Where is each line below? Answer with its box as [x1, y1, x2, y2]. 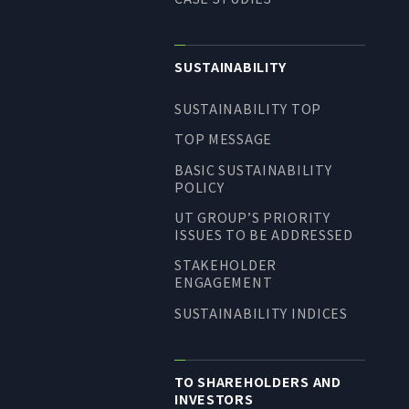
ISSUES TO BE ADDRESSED [174, 225, 353, 245]
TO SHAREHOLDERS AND [174, 371, 341, 391]
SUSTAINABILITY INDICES [174, 302, 348, 322]
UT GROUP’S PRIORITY [174, 207, 330, 227]
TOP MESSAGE [174, 129, 273, 149]
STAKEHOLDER [174, 255, 278, 275]
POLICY [174, 176, 225, 196]
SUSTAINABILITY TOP [174, 99, 322, 119]
